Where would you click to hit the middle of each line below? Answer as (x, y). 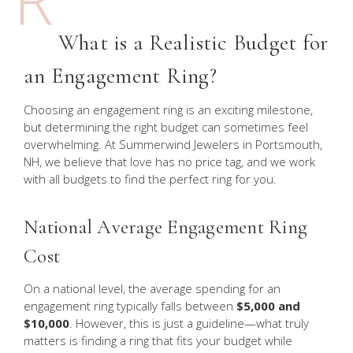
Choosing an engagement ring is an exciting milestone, (168, 110)
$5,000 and (268, 306)
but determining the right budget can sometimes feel (166, 127)
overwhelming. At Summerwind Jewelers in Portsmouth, (173, 145)
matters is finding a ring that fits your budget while (158, 341)
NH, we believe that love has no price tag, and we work (169, 162)
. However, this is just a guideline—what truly (189, 323)
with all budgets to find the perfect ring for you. (150, 179)
